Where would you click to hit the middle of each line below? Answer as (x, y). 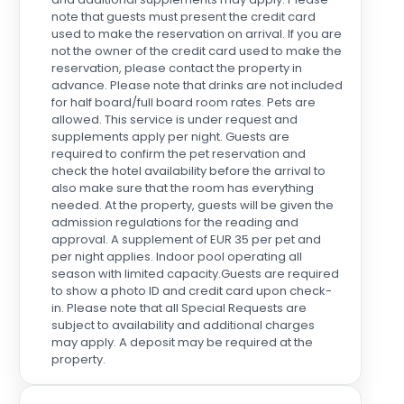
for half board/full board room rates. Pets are (183, 102)
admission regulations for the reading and (174, 222)
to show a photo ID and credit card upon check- (191, 291)
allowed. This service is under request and (174, 119)
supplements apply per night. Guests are (170, 137)
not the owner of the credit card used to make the (196, 51)
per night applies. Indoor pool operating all (176, 257)
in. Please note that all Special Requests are (179, 308)
